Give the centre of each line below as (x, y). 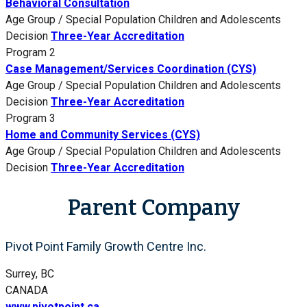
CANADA (27, 290)
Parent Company (153, 208)
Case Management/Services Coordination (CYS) (131, 69)
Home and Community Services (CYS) (103, 135)
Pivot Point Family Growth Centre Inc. (106, 246)
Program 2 (30, 53)
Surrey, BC (30, 273)
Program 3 (30, 119)
